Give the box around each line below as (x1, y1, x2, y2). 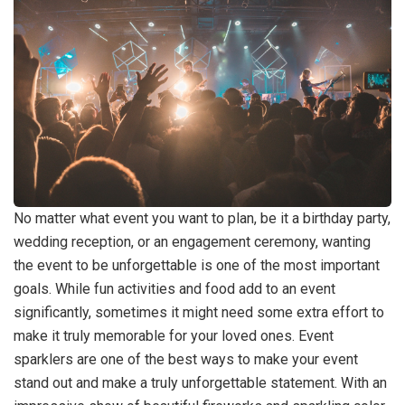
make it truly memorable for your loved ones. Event (14, 326, 334, 344)
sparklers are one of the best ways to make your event (14, 350, 358, 368)
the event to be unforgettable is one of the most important (14, 256, 380, 274)
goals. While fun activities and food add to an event (14, 279, 335, 297)
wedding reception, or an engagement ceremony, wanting (14, 232, 371, 250)
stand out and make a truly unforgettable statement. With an (14, 373, 387, 391)
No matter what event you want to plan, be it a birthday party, (14, 209, 391, 227)
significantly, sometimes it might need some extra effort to (14, 303, 384, 321)
